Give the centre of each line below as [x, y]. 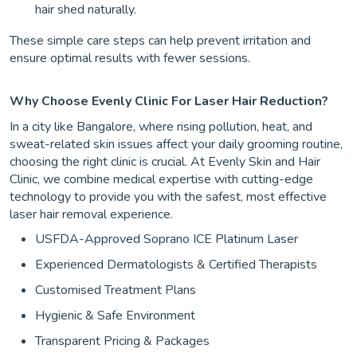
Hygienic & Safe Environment [115, 316]
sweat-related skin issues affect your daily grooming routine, [176, 145]
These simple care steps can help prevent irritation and [160, 41]
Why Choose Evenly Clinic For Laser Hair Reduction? [169, 102]
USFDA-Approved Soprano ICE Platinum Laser [167, 239]
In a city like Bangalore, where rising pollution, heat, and [161, 127]
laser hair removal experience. [91, 215]
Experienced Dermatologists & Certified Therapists [176, 265]
